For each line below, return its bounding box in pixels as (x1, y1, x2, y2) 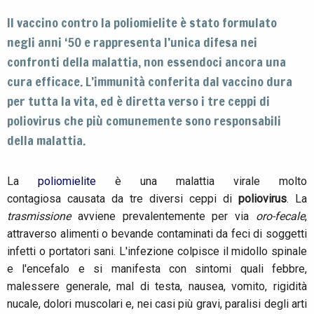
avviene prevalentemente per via (77, 210, 257, 224)
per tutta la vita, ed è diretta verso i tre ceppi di (7, 92, 270, 111)
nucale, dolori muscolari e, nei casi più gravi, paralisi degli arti (7, 297, 307, 311)
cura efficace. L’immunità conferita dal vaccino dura (7, 72, 292, 91)
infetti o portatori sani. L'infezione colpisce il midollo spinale (7, 245, 307, 259)
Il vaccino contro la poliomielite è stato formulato (7, 13, 277, 32)
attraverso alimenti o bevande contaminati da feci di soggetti (7, 227, 307, 241)
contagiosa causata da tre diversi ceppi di (7, 192, 238, 206)
